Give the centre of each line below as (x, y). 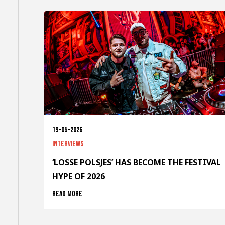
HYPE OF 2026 (79, 177)
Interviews (68, 144)
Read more (67, 194)
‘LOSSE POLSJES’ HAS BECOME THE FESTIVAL (137, 162)
